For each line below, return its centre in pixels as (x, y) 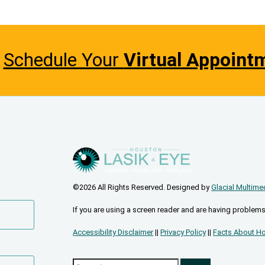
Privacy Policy (183, 232)
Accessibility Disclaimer (113, 232)
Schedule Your (63, 60)
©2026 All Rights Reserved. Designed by (142, 188)
